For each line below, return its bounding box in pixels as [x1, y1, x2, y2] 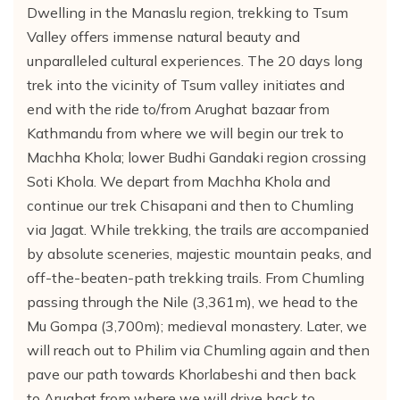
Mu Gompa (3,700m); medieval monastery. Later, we [27, 316, 367, 335]
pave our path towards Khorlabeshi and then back [27, 364, 356, 383]
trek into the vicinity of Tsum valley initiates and [27, 75, 345, 94]
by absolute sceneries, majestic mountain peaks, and [27, 244, 371, 262]
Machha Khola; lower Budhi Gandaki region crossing [27, 147, 366, 166]
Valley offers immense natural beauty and [27, 27, 300, 46]
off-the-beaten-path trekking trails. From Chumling [27, 268, 364, 287]
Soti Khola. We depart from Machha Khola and [27, 171, 330, 190]
